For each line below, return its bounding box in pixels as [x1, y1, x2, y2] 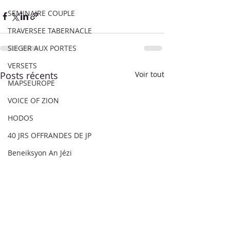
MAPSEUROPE [8, 78, 55, 88]
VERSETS [8, 61, 37, 70]
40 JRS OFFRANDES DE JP [8, 130, 91, 140]
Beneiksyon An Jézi [8, 148, 72, 158]
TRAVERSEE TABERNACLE [8, 26, 92, 35]
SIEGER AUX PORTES [8, 43, 76, 53]
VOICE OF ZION [8, 95, 59, 105]
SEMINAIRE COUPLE [8, 8, 75, 18]
